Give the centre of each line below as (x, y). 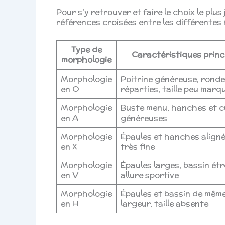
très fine (138, 146)
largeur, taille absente (164, 203)
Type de (86, 49)
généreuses (144, 118)
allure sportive (150, 175)
